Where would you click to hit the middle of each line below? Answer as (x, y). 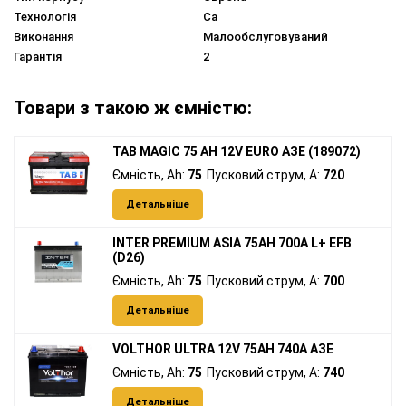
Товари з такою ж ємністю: (133, 108)
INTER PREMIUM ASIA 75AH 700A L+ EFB (232, 243)
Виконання (43, 37)
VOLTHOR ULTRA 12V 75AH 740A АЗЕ (223, 349)
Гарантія (38, 57)
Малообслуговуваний (266, 37)
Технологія (45, 17)
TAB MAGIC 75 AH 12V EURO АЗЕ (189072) (237, 152)
